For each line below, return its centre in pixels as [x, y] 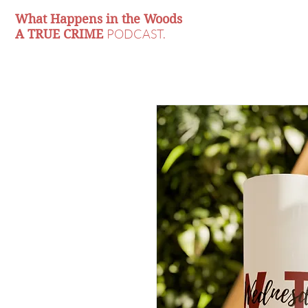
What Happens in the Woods [99, 19]
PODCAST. [136, 34]
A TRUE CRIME [59, 34]
